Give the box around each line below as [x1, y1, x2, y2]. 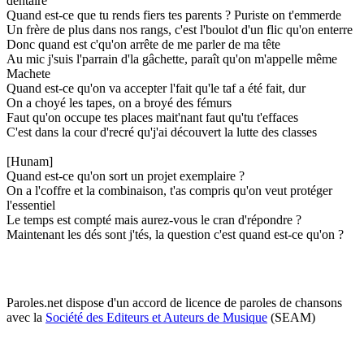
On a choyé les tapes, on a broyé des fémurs [6, 95, 232, 110]
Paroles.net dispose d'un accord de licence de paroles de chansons [6, 295, 342, 310]
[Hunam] [6, 154, 53, 168]
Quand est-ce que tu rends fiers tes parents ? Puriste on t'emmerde [6, 7, 341, 22]
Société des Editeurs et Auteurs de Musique [45, 310, 267, 324]
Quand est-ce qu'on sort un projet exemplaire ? [6, 168, 245, 183]
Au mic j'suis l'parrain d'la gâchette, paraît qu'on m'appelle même [6, 51, 337, 66]
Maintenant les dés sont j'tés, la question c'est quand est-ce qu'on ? [6, 227, 344, 241]
